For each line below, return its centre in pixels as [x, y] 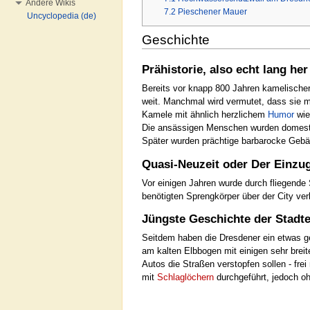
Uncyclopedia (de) [62, 16]
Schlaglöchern [185, 277]
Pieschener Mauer [213, 12]
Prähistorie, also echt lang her [225, 69]
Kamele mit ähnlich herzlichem [205, 114]
